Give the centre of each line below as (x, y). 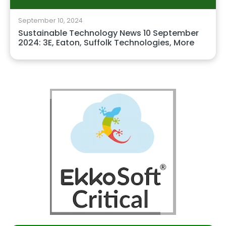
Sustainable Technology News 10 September (108, 33)
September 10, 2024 (50, 20)
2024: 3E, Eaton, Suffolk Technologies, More (106, 42)
